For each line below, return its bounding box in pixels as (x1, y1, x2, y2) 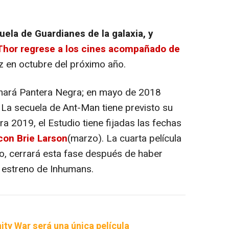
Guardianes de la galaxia (35, 27, 143, 41)
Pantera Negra (19, 85, 82, 100)
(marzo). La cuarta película (67, 131, 181, 146)
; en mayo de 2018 (82, 85, 161, 100)
